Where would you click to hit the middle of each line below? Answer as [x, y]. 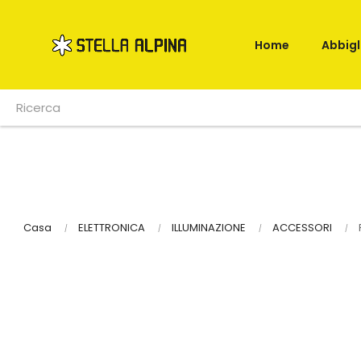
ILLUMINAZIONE [209, 227]
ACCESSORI [302, 227]
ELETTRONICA [112, 227]
